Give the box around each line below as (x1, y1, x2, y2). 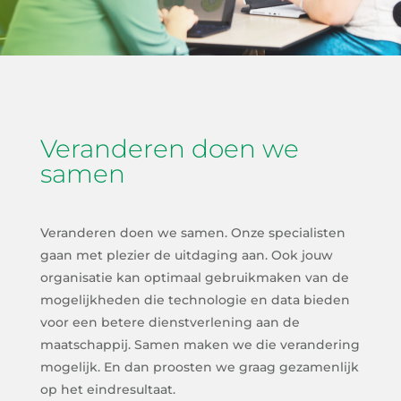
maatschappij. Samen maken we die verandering (39, 336, 360, 353)
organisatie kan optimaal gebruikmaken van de (39, 269, 349, 286)
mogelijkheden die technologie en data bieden (39, 291, 350, 308)
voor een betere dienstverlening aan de (39, 313, 300, 330)
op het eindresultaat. (39, 380, 175, 397)
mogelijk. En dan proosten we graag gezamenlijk (39, 358, 359, 375)
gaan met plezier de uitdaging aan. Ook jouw (39, 246, 333, 263)
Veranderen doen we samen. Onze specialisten (39, 224, 346, 241)
